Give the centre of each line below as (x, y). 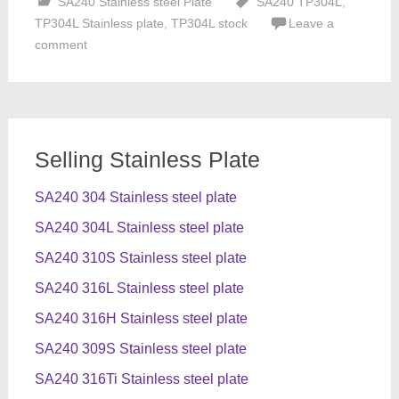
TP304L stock (209, 23)
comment (61, 45)
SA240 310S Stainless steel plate (140, 258)
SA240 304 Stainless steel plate (135, 197)
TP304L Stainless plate (99, 23)
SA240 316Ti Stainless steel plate (141, 379)
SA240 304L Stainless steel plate (139, 228)
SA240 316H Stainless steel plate (141, 318)
